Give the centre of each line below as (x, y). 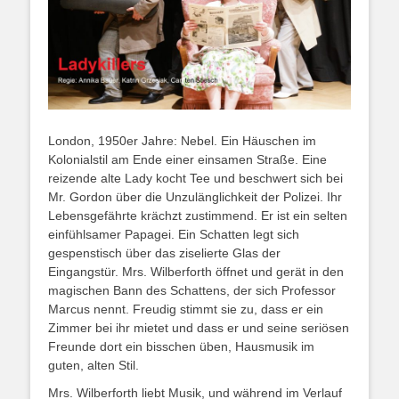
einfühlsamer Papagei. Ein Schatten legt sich (174, 234)
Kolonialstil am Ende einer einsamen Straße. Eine (187, 159)
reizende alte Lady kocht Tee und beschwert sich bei (195, 178)
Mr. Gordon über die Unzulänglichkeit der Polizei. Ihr (195, 196)
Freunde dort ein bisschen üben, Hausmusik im (181, 346)
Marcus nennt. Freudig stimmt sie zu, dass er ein (186, 309)
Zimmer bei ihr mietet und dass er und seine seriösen (199, 327)
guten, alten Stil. (94, 365)
